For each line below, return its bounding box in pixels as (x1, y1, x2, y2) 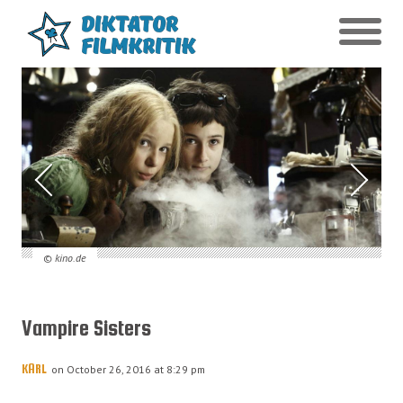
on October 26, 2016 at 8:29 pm (51, 363, 205, 376)
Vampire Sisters (22, 316, 151, 341)
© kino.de (42, 251, 86, 264)
